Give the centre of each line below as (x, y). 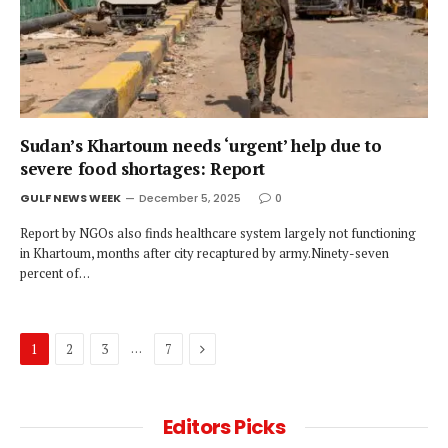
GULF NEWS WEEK (70, 198)
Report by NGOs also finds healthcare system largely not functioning (218, 233)
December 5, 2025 (190, 198)
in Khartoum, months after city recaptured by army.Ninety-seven (204, 253)
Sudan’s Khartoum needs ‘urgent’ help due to (201, 145)
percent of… (55, 273)
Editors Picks (224, 427)
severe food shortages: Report (143, 168)
